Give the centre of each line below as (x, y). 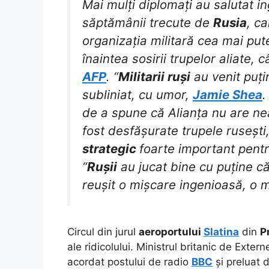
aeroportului (171, 231)
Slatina (221, 231)
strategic (111, 149)
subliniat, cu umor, (138, 95)
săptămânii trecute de (148, 23)
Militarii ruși (154, 77)
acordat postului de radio (129, 261)
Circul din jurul (103, 231)
